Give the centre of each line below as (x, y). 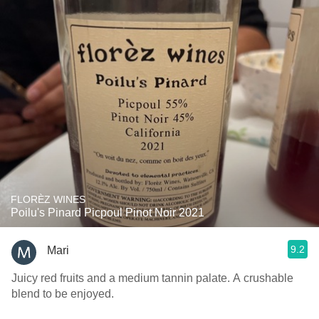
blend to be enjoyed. (63, 294)
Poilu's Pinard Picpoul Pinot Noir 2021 (108, 213)
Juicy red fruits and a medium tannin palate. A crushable (152, 278)
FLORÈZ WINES (48, 199)
